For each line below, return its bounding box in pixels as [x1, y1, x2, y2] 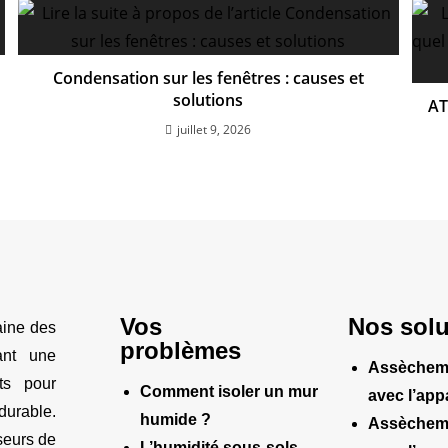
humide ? [140, 411, 211, 429]
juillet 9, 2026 [177, 121, 252, 139]
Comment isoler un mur [140, 383, 318, 401]
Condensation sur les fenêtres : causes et [52, 67, 364, 90]
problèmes [120, 337, 241, 365]
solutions [173, 89, 244, 112]
